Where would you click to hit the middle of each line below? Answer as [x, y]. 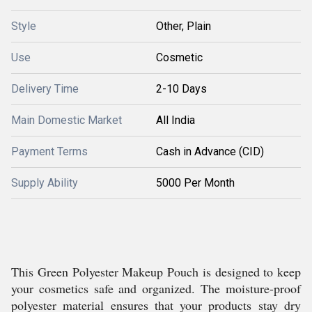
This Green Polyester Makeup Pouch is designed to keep [156, 272]
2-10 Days [181, 89]
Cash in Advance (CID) [210, 151]
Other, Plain [184, 26]
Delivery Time [45, 89]
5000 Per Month [195, 183]
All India [175, 120]
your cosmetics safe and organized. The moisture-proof [156, 288]
